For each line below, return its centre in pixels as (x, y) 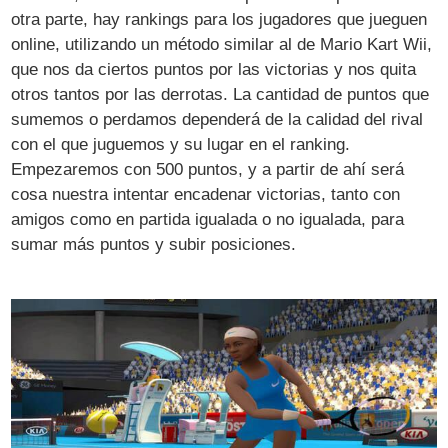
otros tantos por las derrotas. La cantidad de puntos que (220, 95)
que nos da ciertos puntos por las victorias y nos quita (214, 70)
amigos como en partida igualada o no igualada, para (208, 220)
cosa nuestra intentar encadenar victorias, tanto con (206, 195)
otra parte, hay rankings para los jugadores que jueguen (219, 20)
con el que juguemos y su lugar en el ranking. (181, 145)
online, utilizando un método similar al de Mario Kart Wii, (222, 45)
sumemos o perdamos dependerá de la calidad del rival (217, 120)
